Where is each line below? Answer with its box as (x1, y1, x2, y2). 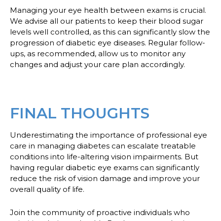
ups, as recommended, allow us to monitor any (10, 48, 185, 58)
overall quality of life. (10, 184, 84, 194)
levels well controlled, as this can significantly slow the (10, 27, 210, 37)
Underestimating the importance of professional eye (10, 130, 207, 140)
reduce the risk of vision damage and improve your (10, 174, 200, 184)
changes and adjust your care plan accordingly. (10, 59, 185, 69)
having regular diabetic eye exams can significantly (10, 163, 199, 173)
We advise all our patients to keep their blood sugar (10, 16, 203, 26)
